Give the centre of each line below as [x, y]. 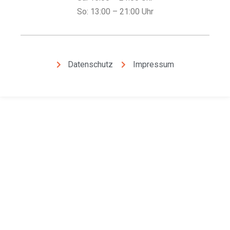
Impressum [153, 65]
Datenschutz [90, 65]
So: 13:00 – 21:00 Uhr [115, 11]
